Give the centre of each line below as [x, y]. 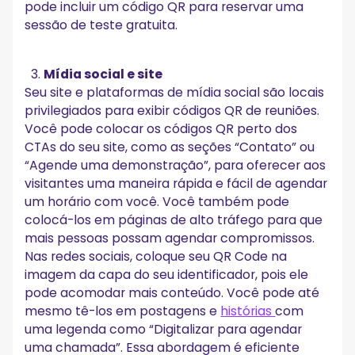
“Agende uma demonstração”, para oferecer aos [176, 165]
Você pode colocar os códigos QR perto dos [161, 128]
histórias [248, 311]
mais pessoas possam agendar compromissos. [170, 238]
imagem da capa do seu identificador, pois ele [167, 274]
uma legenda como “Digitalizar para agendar [164, 329]
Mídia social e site [103, 74]
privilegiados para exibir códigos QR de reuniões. [172, 110]
